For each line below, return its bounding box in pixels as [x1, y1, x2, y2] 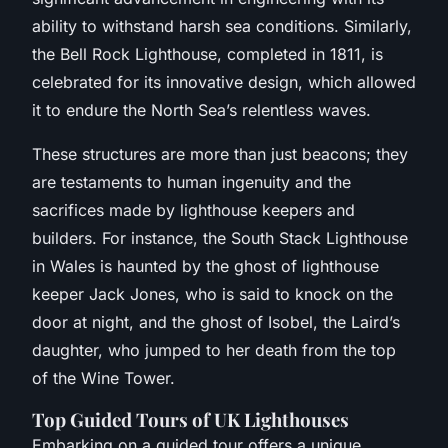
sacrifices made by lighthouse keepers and [32, 199, 355, 220]
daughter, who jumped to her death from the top [32, 339, 396, 360]
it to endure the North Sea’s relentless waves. [32, 99, 371, 120]
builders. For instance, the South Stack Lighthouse [32, 227, 408, 248]
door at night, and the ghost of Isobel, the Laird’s [32, 311, 400, 332]
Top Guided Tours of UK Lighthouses [32, 406, 349, 432]
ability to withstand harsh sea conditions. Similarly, [32, 15, 412, 36]
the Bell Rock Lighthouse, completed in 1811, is [32, 43, 383, 64]
